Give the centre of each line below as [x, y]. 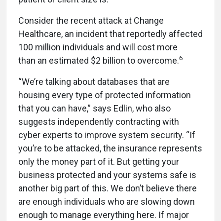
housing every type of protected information [105, 95]
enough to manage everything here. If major [104, 215]
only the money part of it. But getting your [99, 161]
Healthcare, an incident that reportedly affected [110, 34]
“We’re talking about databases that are [94, 81]
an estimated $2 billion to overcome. [108, 60]
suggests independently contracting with [99, 121]
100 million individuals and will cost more [98, 47]
